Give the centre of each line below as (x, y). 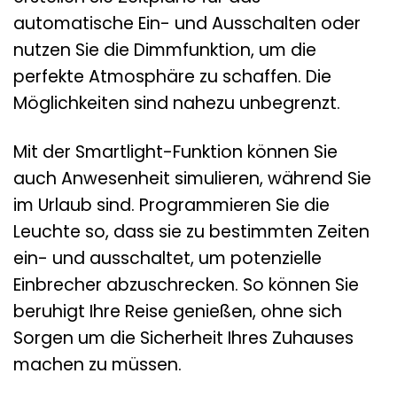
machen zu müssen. (97, 365)
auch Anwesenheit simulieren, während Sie (192, 179)
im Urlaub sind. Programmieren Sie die (171, 206)
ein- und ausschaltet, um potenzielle (167, 259)
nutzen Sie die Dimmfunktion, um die (165, 51)
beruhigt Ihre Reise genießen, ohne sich (178, 312)
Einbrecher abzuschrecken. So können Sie (186, 285)
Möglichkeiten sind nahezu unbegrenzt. (177, 104)
